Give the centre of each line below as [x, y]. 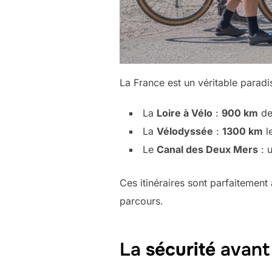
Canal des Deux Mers [207, 150]
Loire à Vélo [185, 113]
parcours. [141, 201]
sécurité [181, 249]
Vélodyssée [185, 131]
